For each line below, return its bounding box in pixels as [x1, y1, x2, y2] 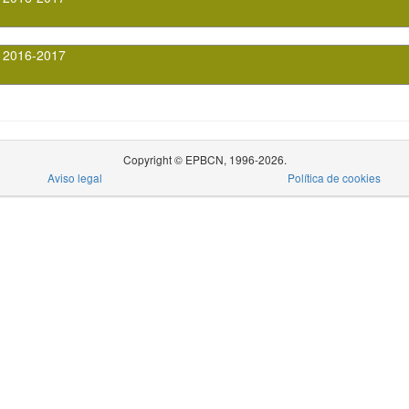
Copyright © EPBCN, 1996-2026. [122, 152, 287, 167]
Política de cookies [288, 170, 382, 185]
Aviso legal [47, 170, 102, 185]
